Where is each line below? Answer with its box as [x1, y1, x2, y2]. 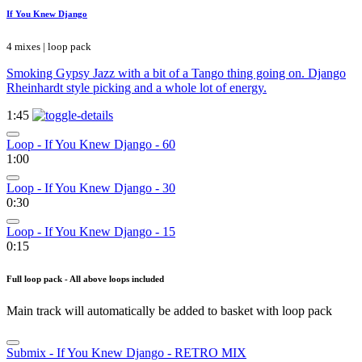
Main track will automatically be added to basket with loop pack [6, 303, 332, 318]
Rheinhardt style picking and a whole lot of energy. [6, 80, 267, 95]
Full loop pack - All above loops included [6, 273, 164, 284]
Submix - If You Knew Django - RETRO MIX [6, 345, 246, 360]
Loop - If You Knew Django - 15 [6, 224, 175, 238]
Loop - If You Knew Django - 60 [6, 137, 175, 151]
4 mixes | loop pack [6, 40, 91, 53]
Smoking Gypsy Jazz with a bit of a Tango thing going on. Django [6, 65, 346, 80]
